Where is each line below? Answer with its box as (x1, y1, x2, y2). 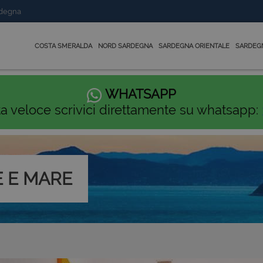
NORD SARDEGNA (98, 42, 153, 50)
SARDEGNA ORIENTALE (159, 42, 230, 50)
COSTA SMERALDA (35, 42, 92, 50)
